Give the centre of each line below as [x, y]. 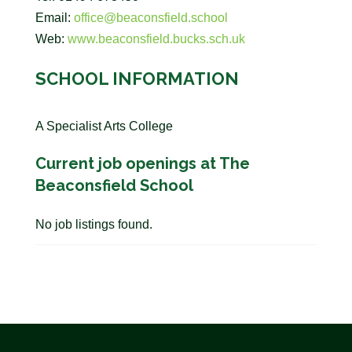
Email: [54, 18]
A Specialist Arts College [104, 126]
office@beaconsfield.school [150, 18]
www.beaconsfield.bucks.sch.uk [156, 39]
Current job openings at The [142, 163]
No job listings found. [93, 224]
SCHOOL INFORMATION [137, 79]
